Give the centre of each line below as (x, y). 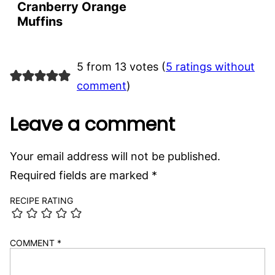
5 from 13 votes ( (121, 66)
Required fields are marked (81, 175)
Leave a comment (92, 124)
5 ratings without (210, 66)
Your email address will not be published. (115, 156)
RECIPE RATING (41, 200)
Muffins (40, 21)
